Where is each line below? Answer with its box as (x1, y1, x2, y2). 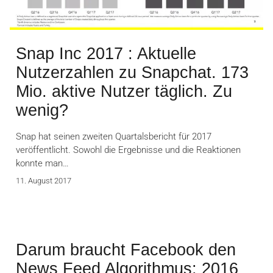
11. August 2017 (16, 175, 71, 185)
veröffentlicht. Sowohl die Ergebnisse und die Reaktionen (16, 144, 241, 155)
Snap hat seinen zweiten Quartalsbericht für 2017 (16, 130, 211, 142)
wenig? (16, 101, 68, 119)
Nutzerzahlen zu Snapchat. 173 (16, 63, 249, 82)
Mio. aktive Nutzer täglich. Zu (16, 82, 232, 101)
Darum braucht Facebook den (16, 240, 236, 259)
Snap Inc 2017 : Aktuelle (16, 44, 196, 63)
